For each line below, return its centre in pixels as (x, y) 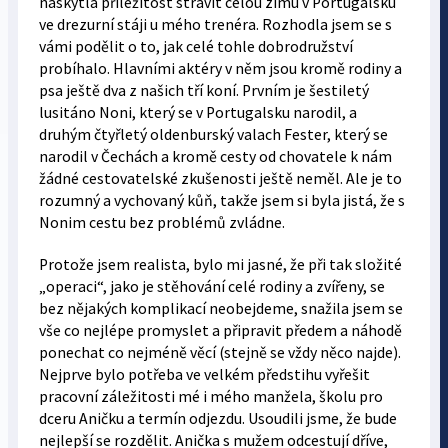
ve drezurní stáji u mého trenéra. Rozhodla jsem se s (215, 24)
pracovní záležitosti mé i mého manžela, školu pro (210, 396)
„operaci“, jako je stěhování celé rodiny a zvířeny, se (211, 286)
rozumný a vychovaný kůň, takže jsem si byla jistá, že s (221, 200)
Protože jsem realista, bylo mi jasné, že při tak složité (220, 264)
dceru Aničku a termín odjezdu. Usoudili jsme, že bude (217, 418)
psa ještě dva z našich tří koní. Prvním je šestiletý (203, 90)
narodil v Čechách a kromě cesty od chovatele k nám (215, 156)
